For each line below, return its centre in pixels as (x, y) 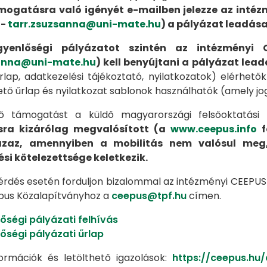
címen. (204, 196)
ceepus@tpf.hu (149, 196)
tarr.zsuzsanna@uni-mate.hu (84, 24)
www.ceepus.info (213, 129)
